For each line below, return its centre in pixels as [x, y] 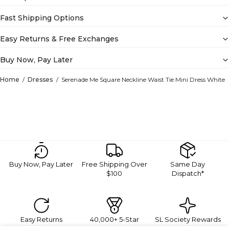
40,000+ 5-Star [114, 219]
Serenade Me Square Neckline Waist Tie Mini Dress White [143, 79]
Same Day [188, 164]
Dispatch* [188, 173]
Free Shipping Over [114, 164]
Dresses [40, 79]
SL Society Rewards [188, 219]
